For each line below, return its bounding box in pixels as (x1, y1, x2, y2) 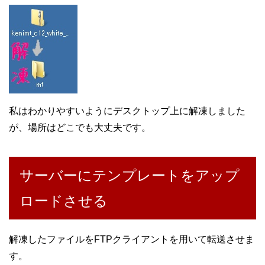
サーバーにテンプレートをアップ (20, 167, 240, 184)
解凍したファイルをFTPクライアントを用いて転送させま (9, 234, 254, 245)
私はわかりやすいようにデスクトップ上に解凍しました (9, 106, 245, 117)
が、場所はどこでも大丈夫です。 (9, 122, 151, 133)
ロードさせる (20, 193, 108, 209)
